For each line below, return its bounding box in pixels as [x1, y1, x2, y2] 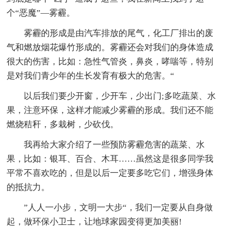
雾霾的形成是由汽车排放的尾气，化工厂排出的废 [24, 28, 214, 38]
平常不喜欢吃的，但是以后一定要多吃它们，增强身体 [7, 168, 214, 178]
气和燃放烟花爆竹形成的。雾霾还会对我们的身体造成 [7, 42, 214, 52]
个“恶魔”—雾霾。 [7, 8, 75, 18]
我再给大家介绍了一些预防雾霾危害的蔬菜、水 [24, 139, 205, 149]
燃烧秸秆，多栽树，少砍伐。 [7, 119, 119, 129]
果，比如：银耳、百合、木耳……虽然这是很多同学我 [7, 154, 214, 164]
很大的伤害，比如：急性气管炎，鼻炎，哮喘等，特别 [7, 56, 214, 66]
